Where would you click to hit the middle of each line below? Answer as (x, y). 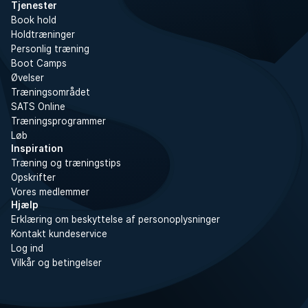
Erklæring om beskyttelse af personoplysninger (115, 219)
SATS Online (38, 107)
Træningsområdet (51, 92)
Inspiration (37, 148)
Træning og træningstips (66, 163)
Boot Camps (39, 63)
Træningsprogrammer (58, 121)
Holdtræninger (43, 34)
